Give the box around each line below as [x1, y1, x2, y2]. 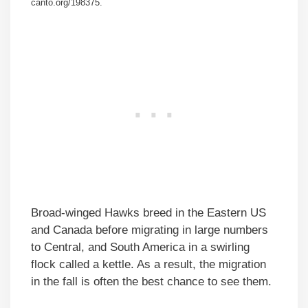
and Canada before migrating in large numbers [31, 223, 268, 237]
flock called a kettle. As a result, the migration [31, 258, 266, 272]
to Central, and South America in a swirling [31, 241, 250, 254]
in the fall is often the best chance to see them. [31, 275, 272, 289]
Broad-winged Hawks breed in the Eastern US [31, 206, 266, 220]
